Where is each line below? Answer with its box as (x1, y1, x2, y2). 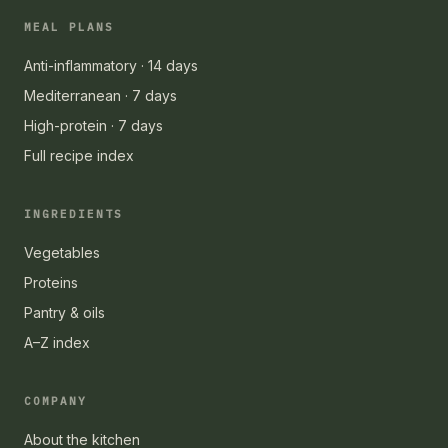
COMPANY (24, 393, 87, 408)
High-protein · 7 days (24, 116, 163, 134)
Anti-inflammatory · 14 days (24, 56, 198, 74)
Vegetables (24, 243, 100, 261)
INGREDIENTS (24, 206, 123, 221)
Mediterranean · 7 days (24, 86, 177, 104)
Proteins (24, 273, 78, 291)
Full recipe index (24, 146, 134, 164)
